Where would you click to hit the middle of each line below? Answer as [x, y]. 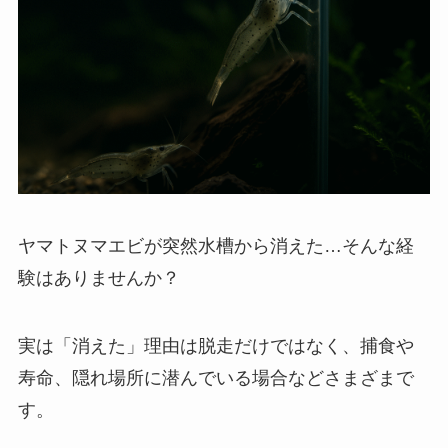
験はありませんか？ [98, 278]
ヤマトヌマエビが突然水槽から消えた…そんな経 [215, 246]
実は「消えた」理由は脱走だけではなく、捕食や [215, 345]
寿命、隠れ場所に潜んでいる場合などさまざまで [215, 377]
